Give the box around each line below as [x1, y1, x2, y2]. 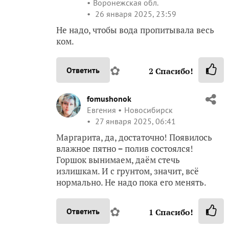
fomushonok [87, 93, 131, 104]
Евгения [87, 104, 116, 115]
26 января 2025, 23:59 [93, 8, 176, 19]
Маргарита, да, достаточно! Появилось [56, 131, 212, 143]
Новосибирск [124, 104, 173, 115]
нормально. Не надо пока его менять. [56, 176, 207, 188]
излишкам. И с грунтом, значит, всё [56, 165, 199, 177]
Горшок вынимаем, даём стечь [56, 153, 180, 166]
